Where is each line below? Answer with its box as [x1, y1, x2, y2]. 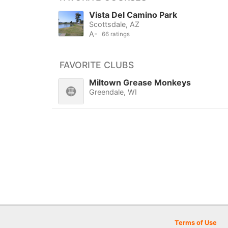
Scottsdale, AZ [89, 20, 139, 29]
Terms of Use [175, 219, 217, 226]
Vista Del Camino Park [89, 10, 177, 20]
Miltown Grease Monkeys [89, 77, 191, 88]
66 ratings [101, 31, 130, 38]
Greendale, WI [89, 88, 137, 97]
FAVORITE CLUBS [60, 60, 134, 71]
